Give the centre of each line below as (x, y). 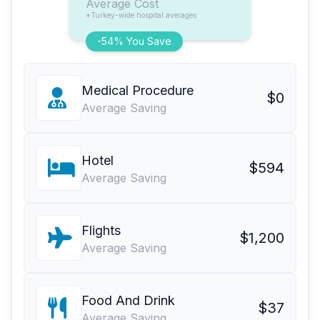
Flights (101, 231)
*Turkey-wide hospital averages (141, 15)
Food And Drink (128, 301)
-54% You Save (134, 41)
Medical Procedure (137, 91)
